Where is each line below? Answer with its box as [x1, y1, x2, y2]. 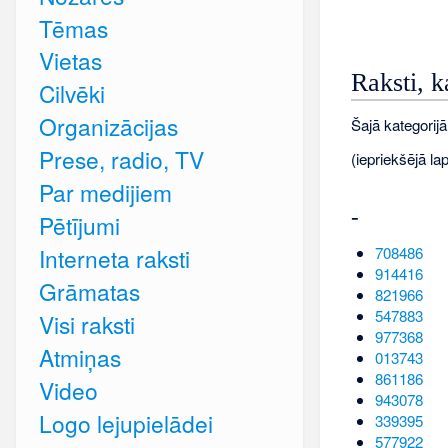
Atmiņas [38, 341, 121, 374]
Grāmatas [38, 275, 140, 308]
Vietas [38, 44, 102, 77]
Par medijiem [38, 176, 172, 209]
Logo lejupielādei [38, 407, 213, 440]
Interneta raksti [38, 242, 190, 275]
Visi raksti [38, 308, 135, 341]
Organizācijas [38, 110, 178, 143]
